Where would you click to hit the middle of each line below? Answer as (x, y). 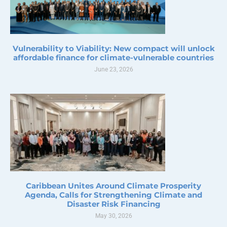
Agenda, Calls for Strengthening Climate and (113, 195)
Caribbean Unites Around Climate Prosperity (113, 185)
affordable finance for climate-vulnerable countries (113, 57)
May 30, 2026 (113, 216)
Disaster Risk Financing (113, 204)
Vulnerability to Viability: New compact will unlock (113, 48)
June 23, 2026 (113, 69)
